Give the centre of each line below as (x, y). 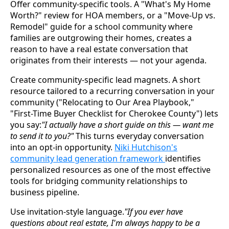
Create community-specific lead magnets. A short (105, 79)
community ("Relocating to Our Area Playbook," (102, 102)
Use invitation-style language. (67, 211)
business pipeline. (45, 192)
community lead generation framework (88, 158)
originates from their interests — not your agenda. (108, 60)
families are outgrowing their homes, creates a (101, 38)
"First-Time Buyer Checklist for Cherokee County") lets (114, 113)
